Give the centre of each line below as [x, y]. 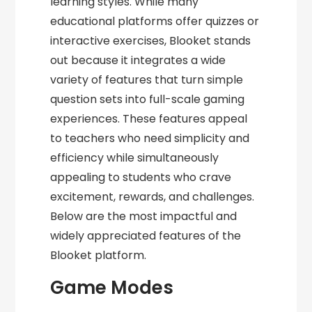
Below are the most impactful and [144, 217]
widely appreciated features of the [146, 236]
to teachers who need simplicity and [150, 139]
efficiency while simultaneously [135, 158]
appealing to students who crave [141, 178]
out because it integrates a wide [138, 61]
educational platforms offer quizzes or [155, 22]
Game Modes [112, 288]
